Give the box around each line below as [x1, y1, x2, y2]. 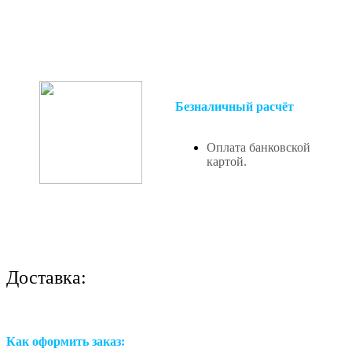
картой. [207, 154, 247, 168]
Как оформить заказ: [6, 334, 125, 348]
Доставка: [6, 266, 86, 288]
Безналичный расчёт [175, 99, 294, 113]
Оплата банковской [207, 140, 310, 154]
